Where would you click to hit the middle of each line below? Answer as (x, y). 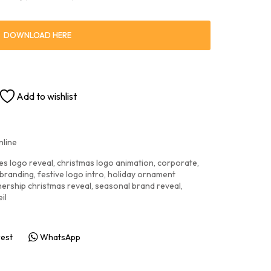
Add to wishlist (47, 96)
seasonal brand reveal (138, 186)
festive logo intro (71, 174)
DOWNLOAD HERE (38, 35)
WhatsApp (60, 237)
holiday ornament (142, 174)
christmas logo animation (105, 163)
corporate (177, 163)
